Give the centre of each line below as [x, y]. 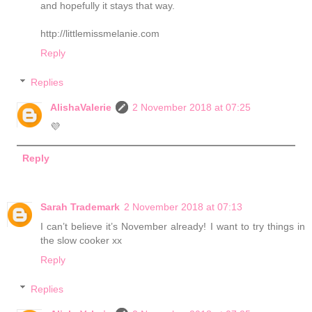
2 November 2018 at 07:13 [183, 207]
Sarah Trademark [80, 207]
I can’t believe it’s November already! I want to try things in [173, 227]
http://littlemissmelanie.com [100, 34]
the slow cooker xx [81, 241]
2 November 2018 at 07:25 [192, 108]
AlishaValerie [81, 108]
